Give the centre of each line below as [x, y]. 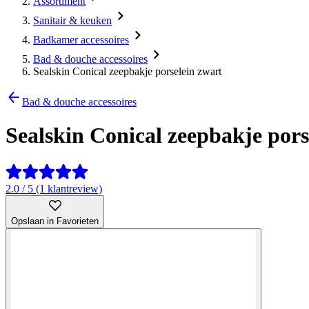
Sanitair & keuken [72, 20]
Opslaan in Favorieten [55, 221]
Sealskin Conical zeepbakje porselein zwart [127, 71]
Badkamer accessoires [81, 40]
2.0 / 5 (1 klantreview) [54, 188]
